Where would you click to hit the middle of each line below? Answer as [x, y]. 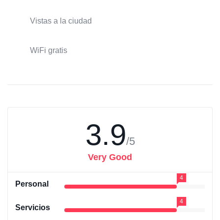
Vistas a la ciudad [61, 21]
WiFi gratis [49, 50]
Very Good [110, 157]
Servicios [33, 207]
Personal [32, 184]
